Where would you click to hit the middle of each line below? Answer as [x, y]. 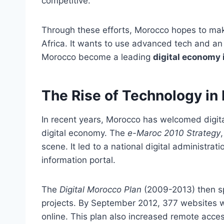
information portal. [78, 160]
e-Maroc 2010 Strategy [174, 133]
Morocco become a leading [97, 57]
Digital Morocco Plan [100, 190]
